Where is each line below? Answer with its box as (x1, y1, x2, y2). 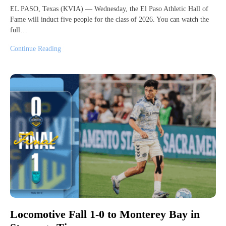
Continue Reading (10, 44, 61, 52)
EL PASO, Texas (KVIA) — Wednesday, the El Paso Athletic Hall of (10, 5, 208, 13)
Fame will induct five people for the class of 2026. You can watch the (10, 15, 209, 23)
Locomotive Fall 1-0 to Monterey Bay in (10, 207, 200, 220)
